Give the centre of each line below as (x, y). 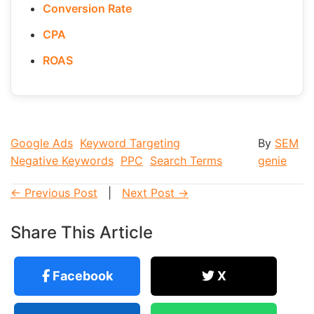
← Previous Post (54, 192)
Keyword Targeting (130, 143)
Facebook (81, 275)
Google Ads (42, 143)
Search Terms (186, 160)
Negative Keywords (62, 160)
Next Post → (155, 192)
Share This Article (82, 232)
